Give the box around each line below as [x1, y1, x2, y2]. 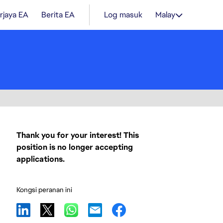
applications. [16, 154, 65, 164]
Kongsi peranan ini [16, 185, 72, 194]
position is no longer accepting [16, 142, 133, 152]
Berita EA [41, 9, 75, 20]
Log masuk [104, 9, 142, 20]
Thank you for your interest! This [16, 130, 139, 140]
